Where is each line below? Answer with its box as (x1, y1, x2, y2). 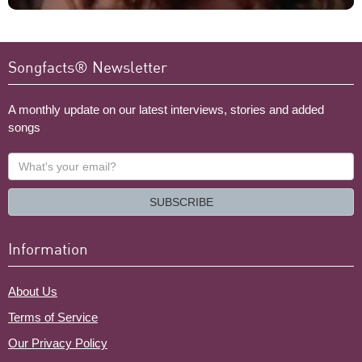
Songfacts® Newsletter (8, 57, 167, 76)
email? (7, 188, 44, 203)
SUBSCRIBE (149, 195, 213, 208)
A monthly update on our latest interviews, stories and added (8, 102, 324, 116)
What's (7, 153, 46, 167)
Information (8, 238, 88, 258)
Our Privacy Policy (8, 335, 107, 350)
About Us (8, 284, 57, 298)
